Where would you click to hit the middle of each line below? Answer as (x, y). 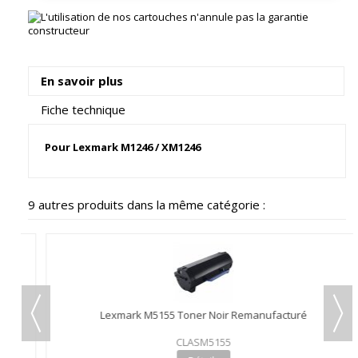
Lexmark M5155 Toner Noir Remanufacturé (187, 315)
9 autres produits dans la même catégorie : (147, 205)
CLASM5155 (187, 342)
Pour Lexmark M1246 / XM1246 (123, 147)
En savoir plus (82, 81)
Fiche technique (83, 109)
